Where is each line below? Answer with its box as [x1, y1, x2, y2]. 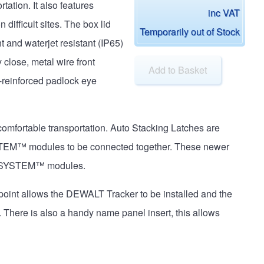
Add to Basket [148, 62, 207, 77]
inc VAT [208, 5, 240, 19]
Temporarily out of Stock [140, 24, 240, 38]
